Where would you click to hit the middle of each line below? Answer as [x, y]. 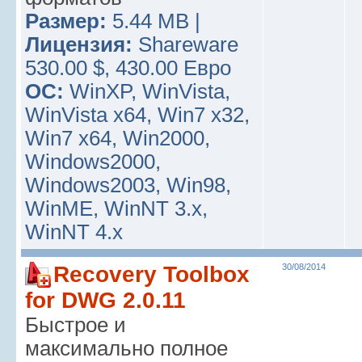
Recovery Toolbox [152, 274]
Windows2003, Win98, [128, 185]
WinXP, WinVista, [150, 91]
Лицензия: [79, 44]
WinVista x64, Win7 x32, [137, 115]
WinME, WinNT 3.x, [116, 208]
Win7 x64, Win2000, [118, 138]
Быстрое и [76, 325]
